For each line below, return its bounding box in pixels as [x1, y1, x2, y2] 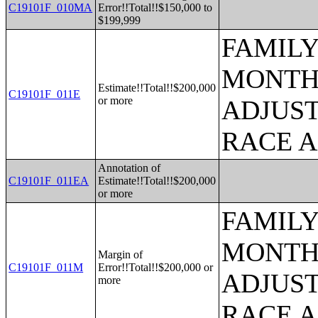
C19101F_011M [9, 261, 84, 273]
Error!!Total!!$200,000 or [98, 261, 214, 273]
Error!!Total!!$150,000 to [98, 1, 213, 13]
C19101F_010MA [9, 1, 93, 13]
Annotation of [98, 162, 161, 174]
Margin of [98, 248, 143, 261]
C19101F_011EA [9, 175, 89, 187]
